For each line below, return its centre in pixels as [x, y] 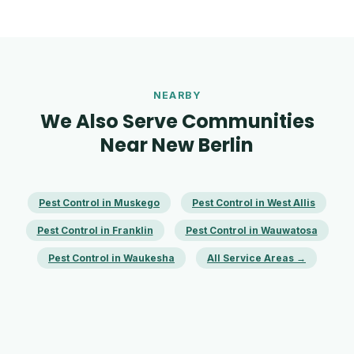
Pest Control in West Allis [254, 203]
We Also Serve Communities [177, 121]
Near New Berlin [177, 145]
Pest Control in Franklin [95, 230]
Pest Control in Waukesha [111, 258]
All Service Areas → [256, 258]
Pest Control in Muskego [99, 203]
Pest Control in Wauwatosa [251, 230]
